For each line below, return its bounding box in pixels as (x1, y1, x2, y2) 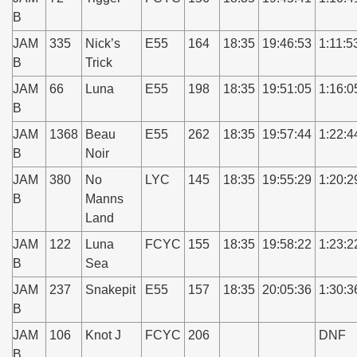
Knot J (85, 328, 121, 342)
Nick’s (85, 37, 120, 50)
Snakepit (85, 283, 135, 296)
